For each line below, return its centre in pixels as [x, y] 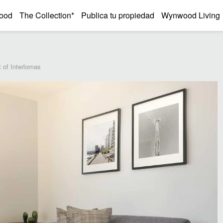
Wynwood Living [191, 15]
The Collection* [47, 15]
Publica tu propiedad [118, 15]
